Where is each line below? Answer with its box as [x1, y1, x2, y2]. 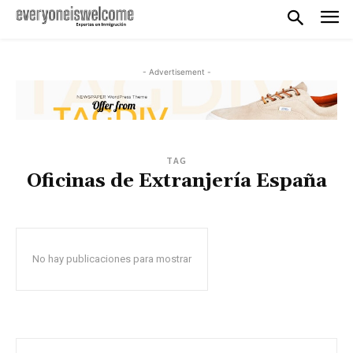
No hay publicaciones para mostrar [32, 253, 191, 266]
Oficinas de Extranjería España [26, 169, 327, 194]
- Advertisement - [142, 66, 211, 76]
